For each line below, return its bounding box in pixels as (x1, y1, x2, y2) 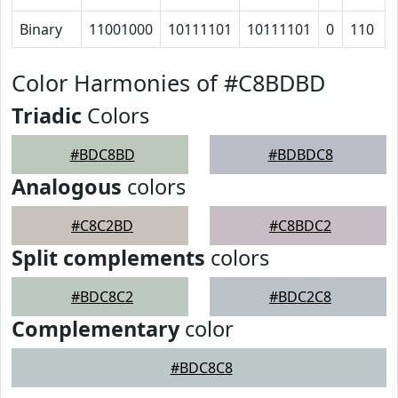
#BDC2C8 (269, 287, 331, 306)
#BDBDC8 (267, 145, 333, 164)
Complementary (12, 314, 179, 343)
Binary (20, 20, 62, 39)
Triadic (12, 101, 82, 130)
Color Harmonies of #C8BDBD (12, 68, 325, 98)
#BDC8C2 (71, 287, 133, 306)
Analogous (12, 172, 122, 201)
